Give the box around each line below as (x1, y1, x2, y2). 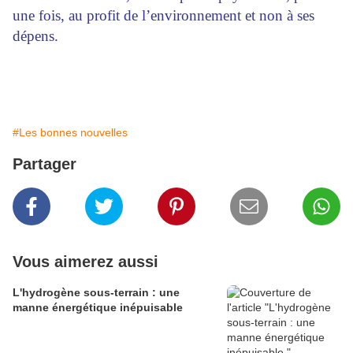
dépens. (13, 28, 58, 45)
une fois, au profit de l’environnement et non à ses (13, 7, 314, 24)
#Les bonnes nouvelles (13, 126, 128, 139)
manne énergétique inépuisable (13, 301, 183, 314)
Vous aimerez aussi (13, 253, 158, 271)
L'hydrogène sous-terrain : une (13, 286, 180, 299)
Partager (13, 155, 76, 173)
